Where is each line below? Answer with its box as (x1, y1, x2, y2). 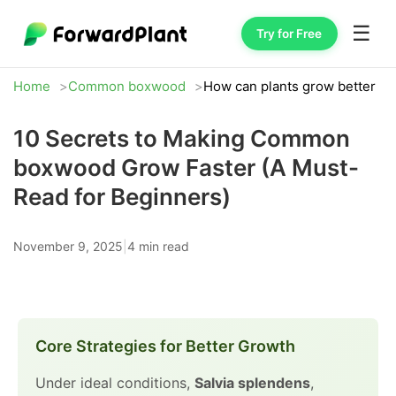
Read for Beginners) (13, 183, 231, 210)
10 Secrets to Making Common (13, 125, 350, 152)
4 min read (127, 239, 189, 254)
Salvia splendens (194, 374, 310, 392)
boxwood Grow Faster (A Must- (13, 154, 359, 181)
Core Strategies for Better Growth (35, 337, 295, 355)
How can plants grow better (203, 78, 376, 95)
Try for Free (256, 26, 323, 41)
